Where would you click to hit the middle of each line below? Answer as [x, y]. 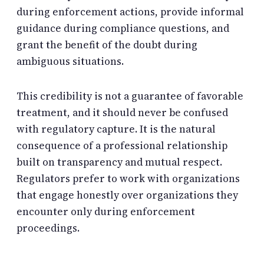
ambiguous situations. [70, 61]
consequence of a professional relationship [122, 146]
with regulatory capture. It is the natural [116, 129]
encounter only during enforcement [106, 212]
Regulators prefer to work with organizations [128, 179]
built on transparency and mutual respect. [119, 162]
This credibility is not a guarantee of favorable [130, 96]
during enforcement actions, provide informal [130, 11]
